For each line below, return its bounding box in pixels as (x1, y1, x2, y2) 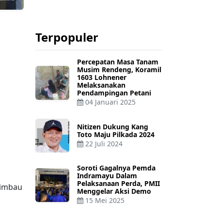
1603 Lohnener (77, 73, 126, 82)
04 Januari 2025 (85, 97, 136, 107)
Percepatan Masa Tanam (77, 57, 158, 67)
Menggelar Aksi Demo (77, 186, 151, 196)
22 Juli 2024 (85, 139, 123, 148)
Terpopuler (35, 29, 98, 46)
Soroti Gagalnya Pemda (77, 163, 155, 173)
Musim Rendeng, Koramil (77, 65, 161, 75)
